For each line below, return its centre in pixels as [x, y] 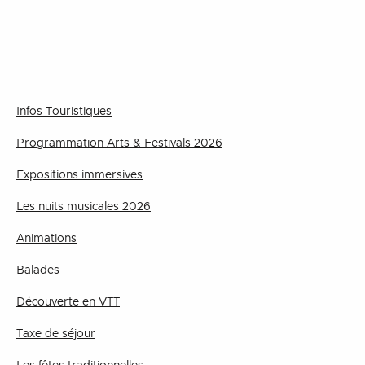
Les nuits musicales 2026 [84, 207]
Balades [38, 270]
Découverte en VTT [68, 302]
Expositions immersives [79, 175]
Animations [46, 239]
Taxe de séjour [56, 334]
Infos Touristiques [64, 112]
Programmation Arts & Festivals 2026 [119, 143]
